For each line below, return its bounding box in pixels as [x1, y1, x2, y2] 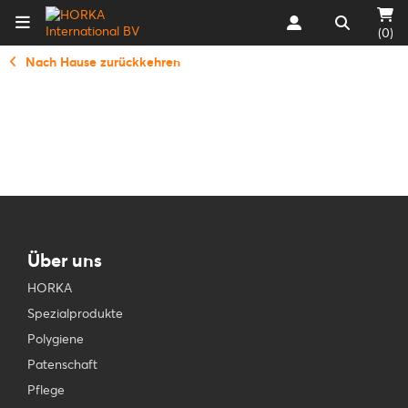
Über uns [27, 249, 102, 271]
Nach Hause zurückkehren [25, 54, 180, 70]
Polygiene [27, 331, 84, 347]
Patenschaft [27, 356, 97, 372]
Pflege [27, 382, 65, 398]
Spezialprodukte [27, 305, 123, 321]
